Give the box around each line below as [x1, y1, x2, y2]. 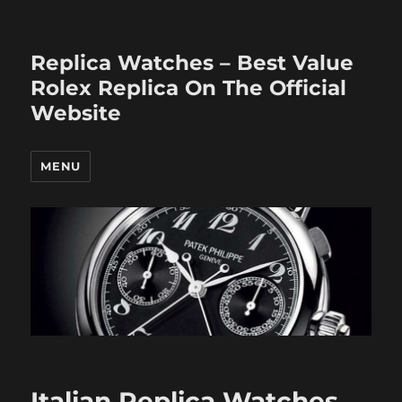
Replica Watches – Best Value [31, 50, 354, 75]
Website [31, 100, 122, 126]
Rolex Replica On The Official [31, 75, 347, 100]
